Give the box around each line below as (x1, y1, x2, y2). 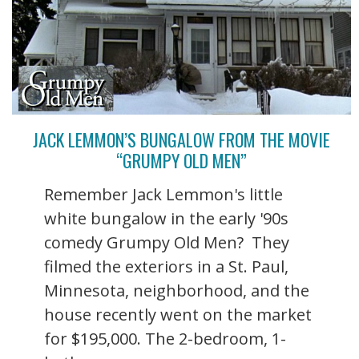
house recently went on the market (44, 303, 312, 325)
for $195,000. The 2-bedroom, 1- (44, 327, 286, 349)
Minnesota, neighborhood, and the (44, 279, 309, 301)
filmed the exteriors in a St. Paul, (44, 255, 288, 277)
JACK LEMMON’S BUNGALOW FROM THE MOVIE (33, 126, 330, 152)
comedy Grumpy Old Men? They (44, 231, 289, 253)
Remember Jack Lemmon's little (44, 183, 283, 205)
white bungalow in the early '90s (44, 207, 288, 229)
